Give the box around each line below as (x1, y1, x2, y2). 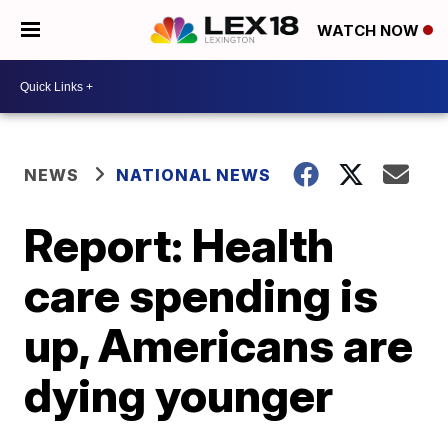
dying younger (24, 367, 334, 423)
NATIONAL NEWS (116, 165, 272, 185)
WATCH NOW (317, 21, 423, 41)
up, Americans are (24, 317, 414, 373)
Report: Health (24, 217, 335, 273)
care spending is (24, 267, 379, 323)
